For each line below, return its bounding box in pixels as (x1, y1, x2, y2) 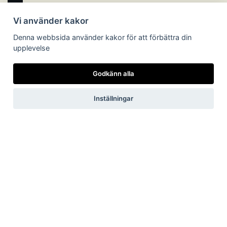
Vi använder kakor (13, 15, 89, 26)
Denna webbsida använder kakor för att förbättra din (13, 32, 192, 42)
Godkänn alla (93, 69, 134, 78)
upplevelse (13, 43, 50, 52)
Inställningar (94, 94, 133, 103)
